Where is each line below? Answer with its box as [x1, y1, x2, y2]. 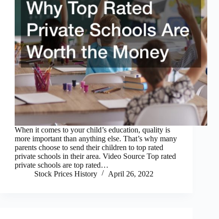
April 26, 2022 [108, 170, 153, 178]
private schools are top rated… [15, 161, 109, 170]
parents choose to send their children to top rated [15, 143, 163, 152]
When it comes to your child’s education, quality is [15, 126, 170, 134]
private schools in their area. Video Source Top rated [15, 152, 176, 161]
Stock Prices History [34, 170, 97, 178]
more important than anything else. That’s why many [15, 134, 177, 143]
